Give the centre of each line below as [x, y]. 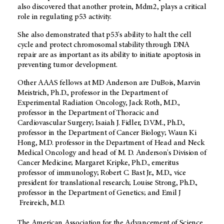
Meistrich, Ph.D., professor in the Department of [93, 93]
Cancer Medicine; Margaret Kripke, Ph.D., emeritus [98, 163]
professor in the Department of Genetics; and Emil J [99, 193]
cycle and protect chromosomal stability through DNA [103, 45]
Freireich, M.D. [41, 203]
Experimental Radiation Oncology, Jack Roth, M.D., [99, 103]
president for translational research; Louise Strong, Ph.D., [108, 183]
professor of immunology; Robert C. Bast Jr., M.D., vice [102, 173]
